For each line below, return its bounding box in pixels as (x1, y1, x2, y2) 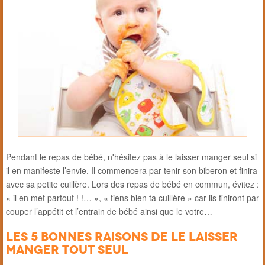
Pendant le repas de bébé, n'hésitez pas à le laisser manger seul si (6, 150, 257, 163)
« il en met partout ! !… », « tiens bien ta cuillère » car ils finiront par (6, 191, 259, 203)
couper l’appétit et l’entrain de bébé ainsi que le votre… (6, 205, 212, 217)
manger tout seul (6, 241, 128, 257)
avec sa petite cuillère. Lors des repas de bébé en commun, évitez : (6, 177, 259, 190)
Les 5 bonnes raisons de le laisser (6, 228, 238, 244)
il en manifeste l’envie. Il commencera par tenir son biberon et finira (6, 164, 257, 176)
